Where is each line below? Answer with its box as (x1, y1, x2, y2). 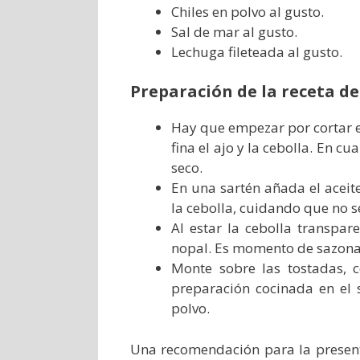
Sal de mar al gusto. (171, 22, 297, 41)
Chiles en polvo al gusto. (171, 2, 324, 21)
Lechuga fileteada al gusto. (171, 42, 342, 61)
